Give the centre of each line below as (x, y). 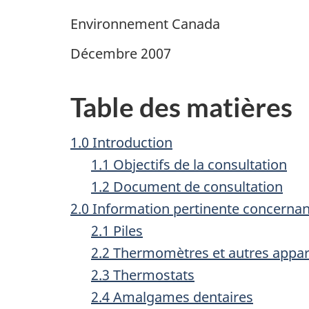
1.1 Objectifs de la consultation (189, 164)
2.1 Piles (117, 230)
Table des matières (181, 107)
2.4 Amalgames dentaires (172, 297)
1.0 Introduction (121, 142)
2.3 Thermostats (143, 275)
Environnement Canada (145, 23)
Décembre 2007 (121, 54)
